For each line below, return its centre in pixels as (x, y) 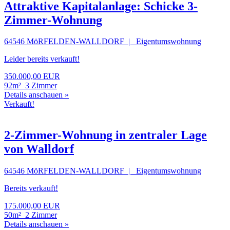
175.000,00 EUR (32, 206)
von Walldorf (39, 149)
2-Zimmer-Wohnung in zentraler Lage (106, 135)
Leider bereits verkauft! (42, 59)
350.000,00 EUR (32, 76)
